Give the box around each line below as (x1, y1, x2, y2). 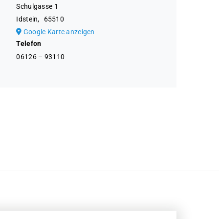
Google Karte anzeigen (23, 27, 95, 36)
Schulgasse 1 (16, 2, 58, 10)
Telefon (16, 39, 42, 47)
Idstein (16, 15, 38, 23)
